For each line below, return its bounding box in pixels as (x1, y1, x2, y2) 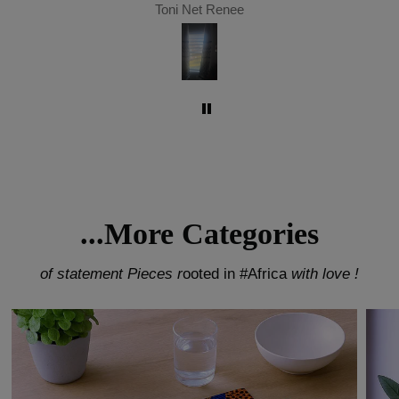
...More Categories (80, 217, 319, 251)
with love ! (287, 265, 360, 283)
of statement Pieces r (39, 265, 183, 283)
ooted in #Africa (182, 265, 288, 283)
